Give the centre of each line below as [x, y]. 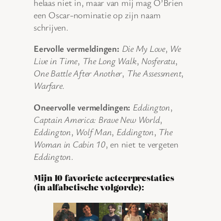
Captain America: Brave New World [97, 119]
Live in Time [56, 61]
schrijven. [51, 27]
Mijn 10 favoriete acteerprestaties [104, 178]
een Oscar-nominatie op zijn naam [97, 15]
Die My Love [143, 49]
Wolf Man [94, 131]
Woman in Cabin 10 [70, 144]
